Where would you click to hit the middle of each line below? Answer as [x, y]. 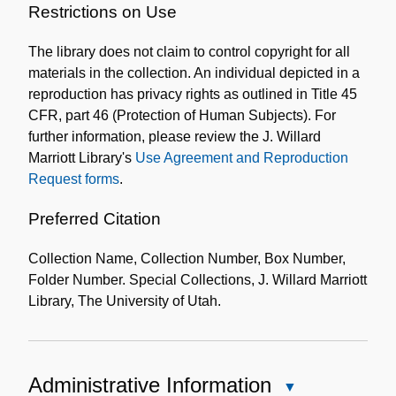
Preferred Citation [95, 219]
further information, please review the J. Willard [175, 136]
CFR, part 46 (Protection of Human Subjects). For [182, 115]
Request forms [74, 179]
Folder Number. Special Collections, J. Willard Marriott [198, 280]
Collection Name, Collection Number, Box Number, [187, 259]
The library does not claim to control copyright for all [189, 51]
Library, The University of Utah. [125, 301]
